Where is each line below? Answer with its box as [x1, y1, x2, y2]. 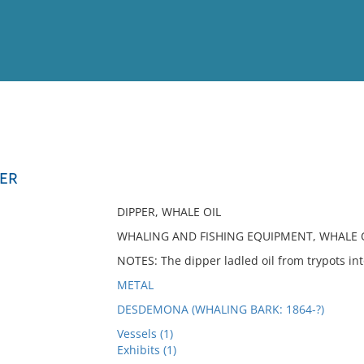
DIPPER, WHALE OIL [116, 204, 221, 219]
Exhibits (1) [116, 342, 176, 357]
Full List [311, 153, 352, 165]
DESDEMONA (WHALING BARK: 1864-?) [116, 301, 324, 317]
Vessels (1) [116, 326, 173, 341]
